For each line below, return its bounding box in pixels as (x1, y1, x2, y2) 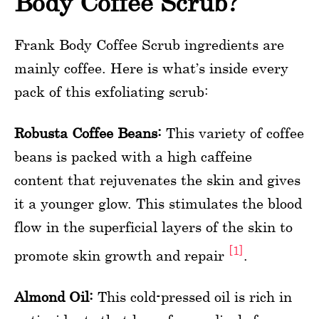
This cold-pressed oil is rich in (93, 288, 292, 305)
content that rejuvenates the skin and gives (14, 171, 300, 188)
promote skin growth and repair (14, 246, 229, 263)
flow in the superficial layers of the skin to (14, 218, 293, 235)
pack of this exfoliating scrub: (14, 83, 209, 100)
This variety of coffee (162, 124, 304, 141)
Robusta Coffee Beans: (14, 124, 162, 141)
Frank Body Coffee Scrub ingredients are (14, 36, 284, 53)
